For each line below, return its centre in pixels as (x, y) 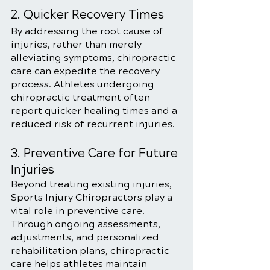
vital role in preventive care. (79, 211)
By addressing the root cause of (88, 31)
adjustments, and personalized (86, 237)
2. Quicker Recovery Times (87, 15)
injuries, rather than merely (77, 44)
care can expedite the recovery (86, 71)
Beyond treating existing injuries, (93, 184)
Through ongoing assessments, (87, 224)
